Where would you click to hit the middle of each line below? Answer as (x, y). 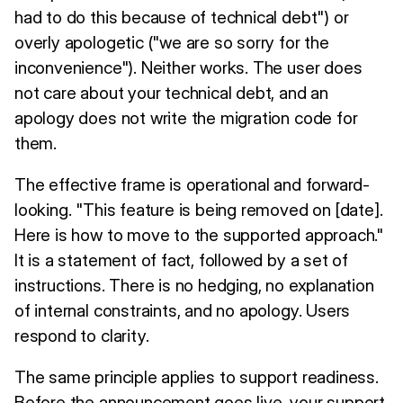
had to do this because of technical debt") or (182, 17)
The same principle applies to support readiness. (197, 376)
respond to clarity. (82, 335)
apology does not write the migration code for (186, 117)
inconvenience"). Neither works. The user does (188, 67)
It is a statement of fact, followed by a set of (181, 260)
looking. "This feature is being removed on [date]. (199, 209)
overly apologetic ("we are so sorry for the (172, 42)
